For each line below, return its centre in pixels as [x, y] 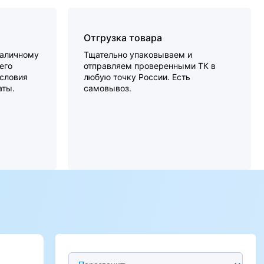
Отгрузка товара [123, 38]
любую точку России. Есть [137, 77]
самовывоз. [108, 88]
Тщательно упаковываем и [138, 55]
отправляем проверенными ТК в [150, 66]
